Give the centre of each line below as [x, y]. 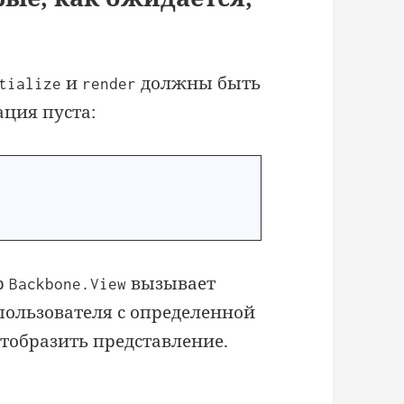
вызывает [171, 283]
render [110, 83]
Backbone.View [68, 284]
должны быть [199, 83]
